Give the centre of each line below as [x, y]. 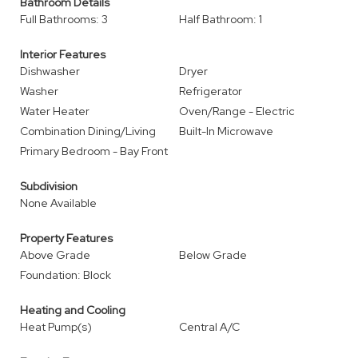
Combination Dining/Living [88, 131]
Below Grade [213, 255]
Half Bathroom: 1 [221, 19]
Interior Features [63, 54]
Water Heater [55, 111]
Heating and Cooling [73, 310]
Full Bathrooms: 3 [64, 19]
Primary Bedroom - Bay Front [94, 151]
